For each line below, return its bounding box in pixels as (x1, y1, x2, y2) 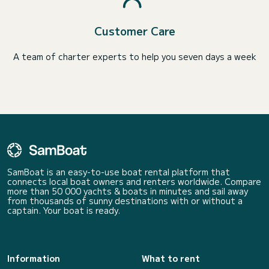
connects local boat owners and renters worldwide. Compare (7, 175, 261, 187)
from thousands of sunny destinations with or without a (7, 195, 243, 207)
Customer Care (94, 23, 175, 38)
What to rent (142, 252, 200, 264)
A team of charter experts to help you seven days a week (13, 50, 256, 62)
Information (7, 252, 60, 264)
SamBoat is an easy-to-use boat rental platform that (7, 166, 230, 178)
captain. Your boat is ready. (7, 204, 120, 216)
